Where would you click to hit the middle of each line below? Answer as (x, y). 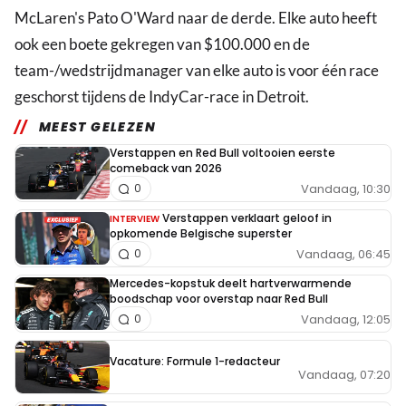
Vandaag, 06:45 (343, 254)
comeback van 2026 (166, 169)
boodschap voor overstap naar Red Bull (219, 299)
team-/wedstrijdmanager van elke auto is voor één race (197, 71)
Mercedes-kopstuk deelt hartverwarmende (231, 284)
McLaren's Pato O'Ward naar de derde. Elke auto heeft (196, 18)
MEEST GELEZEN (97, 127)
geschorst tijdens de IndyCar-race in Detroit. (162, 97)
